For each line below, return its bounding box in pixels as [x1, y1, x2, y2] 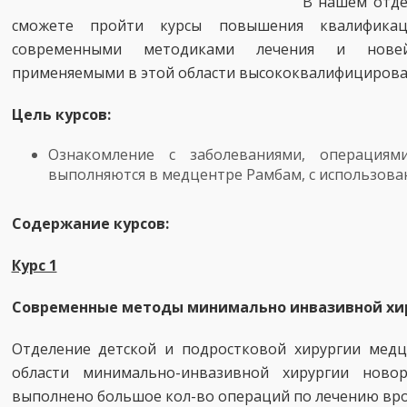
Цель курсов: [11, 104, 111, 124]
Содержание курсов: [11, 213, 169, 233]
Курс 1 [11, 255, 57, 275]
